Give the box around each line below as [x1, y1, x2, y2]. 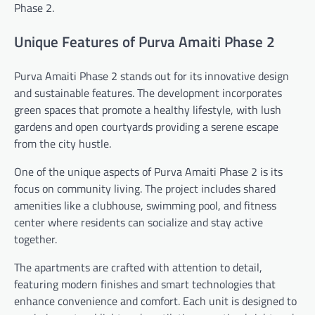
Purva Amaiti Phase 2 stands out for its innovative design [14, 67, 289, 85]
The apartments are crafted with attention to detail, [14, 259, 262, 276]
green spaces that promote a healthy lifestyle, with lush [14, 101, 281, 119]
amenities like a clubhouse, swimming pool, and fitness [14, 197, 276, 214]
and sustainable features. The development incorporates [14, 84, 282, 102]
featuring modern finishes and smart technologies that [14, 276, 276, 293]
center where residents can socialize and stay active [14, 214, 263, 231]
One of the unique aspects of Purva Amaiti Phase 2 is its [14, 163, 283, 181]
